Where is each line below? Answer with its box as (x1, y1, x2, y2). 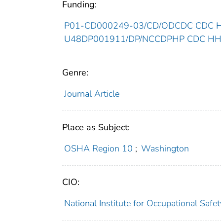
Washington (141, 143, 189, 155)
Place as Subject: (62, 121, 130, 134)
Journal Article (64, 88, 119, 100)
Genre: (62, 67, 88, 79)
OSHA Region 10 (64, 143, 133, 155)
